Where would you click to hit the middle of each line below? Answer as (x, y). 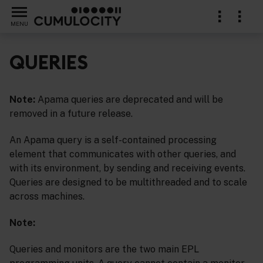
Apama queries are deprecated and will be (129, 100)
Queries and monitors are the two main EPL (104, 249)
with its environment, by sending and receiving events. (127, 168)
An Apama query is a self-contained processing (113, 140)
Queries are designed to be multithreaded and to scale (128, 183)
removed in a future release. (71, 114)
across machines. (47, 197)
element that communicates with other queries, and (123, 154)
